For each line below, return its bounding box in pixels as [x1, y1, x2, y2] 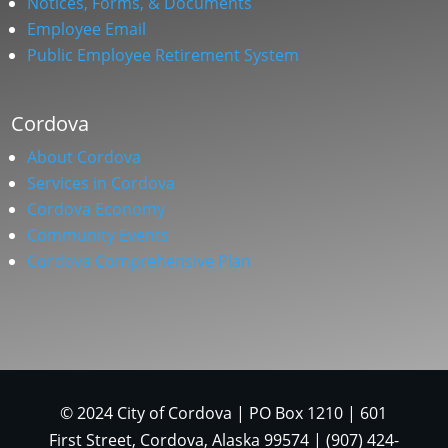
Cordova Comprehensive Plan [27, 250, 252, 273]
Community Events [27, 224, 170, 247]
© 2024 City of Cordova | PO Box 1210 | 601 [60, 402, 388, 425]
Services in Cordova [27, 172, 176, 195]
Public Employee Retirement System [27, 44, 300, 67]
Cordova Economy [27, 198, 166, 221]
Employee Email [27, 18, 147, 41]
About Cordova [27, 146, 142, 169]
